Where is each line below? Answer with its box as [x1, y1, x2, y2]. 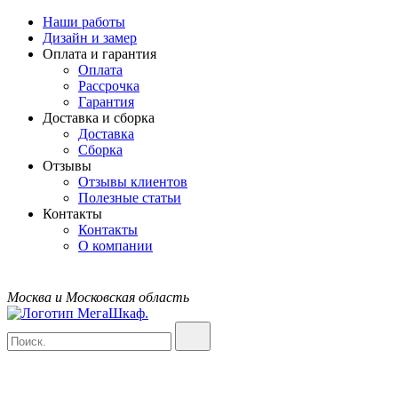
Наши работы [43, 14, 125, 29]
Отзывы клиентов [78, 174, 187, 189]
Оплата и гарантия [43, 46, 156, 61]
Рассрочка [78, 78, 139, 93]
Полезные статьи [78, 190, 181, 205]
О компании [78, 238, 153, 253]
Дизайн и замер [43, 30, 137, 45]
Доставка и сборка [43, 110, 155, 125]
